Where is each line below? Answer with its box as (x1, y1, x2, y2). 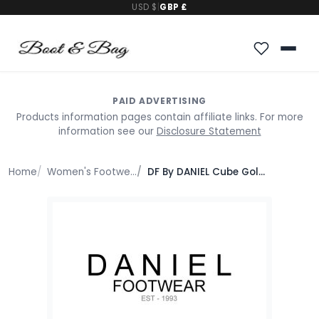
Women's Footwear (47, 164, 130, 179)
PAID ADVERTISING (113, 94, 206, 107)
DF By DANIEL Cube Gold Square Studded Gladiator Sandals (147, 164, 258, 179)
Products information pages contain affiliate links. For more (16, 110, 303, 124)
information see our (58, 124, 157, 138)
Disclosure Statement (156, 124, 261, 138)
